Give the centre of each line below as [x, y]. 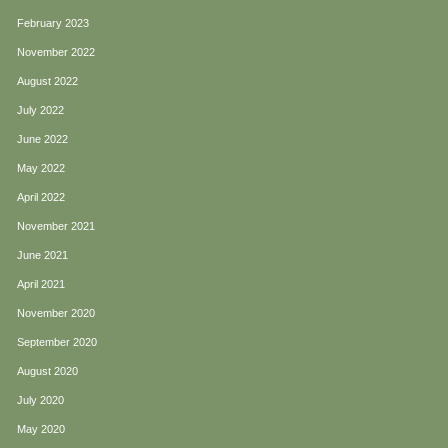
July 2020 [40, 400]
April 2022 [41, 197]
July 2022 [40, 110]
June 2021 [42, 255]
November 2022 [56, 52]
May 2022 [41, 168]
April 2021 [41, 284]
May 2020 [41, 429]
